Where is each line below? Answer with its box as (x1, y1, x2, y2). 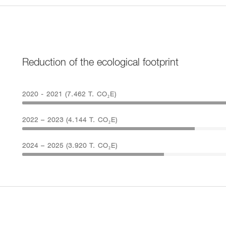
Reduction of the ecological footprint (22, 58, 179, 68)
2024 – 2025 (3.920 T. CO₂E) (22, 143, 118, 150)
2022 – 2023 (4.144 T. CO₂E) (22, 117, 118, 124)
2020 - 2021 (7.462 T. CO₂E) (22, 91, 117, 98)
